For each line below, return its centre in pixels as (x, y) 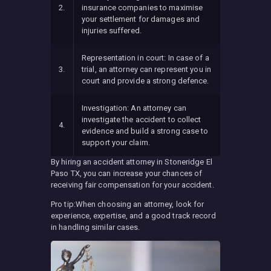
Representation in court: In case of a (145, 57)
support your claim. (116, 142)
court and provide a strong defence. (145, 80)
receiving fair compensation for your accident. (132, 184)
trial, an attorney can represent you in (146, 69)
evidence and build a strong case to (145, 131)
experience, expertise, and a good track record (133, 215)
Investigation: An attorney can (134, 108)
